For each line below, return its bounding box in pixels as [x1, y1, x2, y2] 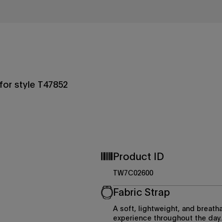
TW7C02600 [113, 168, 153, 178]
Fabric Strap [113, 185, 170, 199]
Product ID [113, 149, 164, 163]
